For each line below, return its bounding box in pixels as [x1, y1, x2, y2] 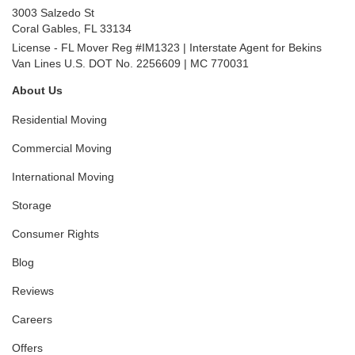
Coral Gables [12, 22, 78, 36]
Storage [12, 199, 52, 212]
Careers [12, 313, 52, 326]
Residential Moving [12, 113, 107, 127]
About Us [12, 84, 63, 97]
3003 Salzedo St [12, 6, 94, 20]
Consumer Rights [12, 227, 99, 241]
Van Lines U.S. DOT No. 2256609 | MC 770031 [12, 57, 249, 71]
